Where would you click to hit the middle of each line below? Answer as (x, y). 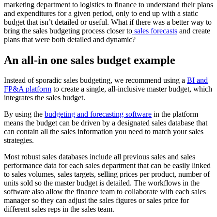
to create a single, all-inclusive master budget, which (132, 89)
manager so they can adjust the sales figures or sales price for (96, 201)
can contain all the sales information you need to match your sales (104, 132)
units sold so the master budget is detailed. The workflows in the (102, 183)
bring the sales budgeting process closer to (68, 31)
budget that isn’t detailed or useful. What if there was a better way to (108, 22)
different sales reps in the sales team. (59, 209)
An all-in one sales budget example (90, 60)
